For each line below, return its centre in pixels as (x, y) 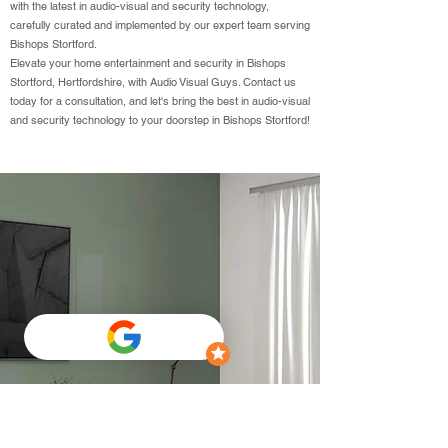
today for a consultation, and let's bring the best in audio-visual (160, 101)
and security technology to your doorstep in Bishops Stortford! (160, 120)
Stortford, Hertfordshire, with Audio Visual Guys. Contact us (153, 82)
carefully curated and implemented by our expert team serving (160, 25)
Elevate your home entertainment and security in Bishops (148, 63)
